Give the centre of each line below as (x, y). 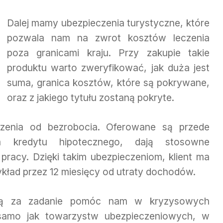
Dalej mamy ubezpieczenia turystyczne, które (108, 23)
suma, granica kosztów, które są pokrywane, (108, 83)
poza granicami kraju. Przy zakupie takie (108, 53)
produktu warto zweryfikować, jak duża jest (108, 68)
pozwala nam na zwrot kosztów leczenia (108, 38)
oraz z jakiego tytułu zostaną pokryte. (90, 98)
